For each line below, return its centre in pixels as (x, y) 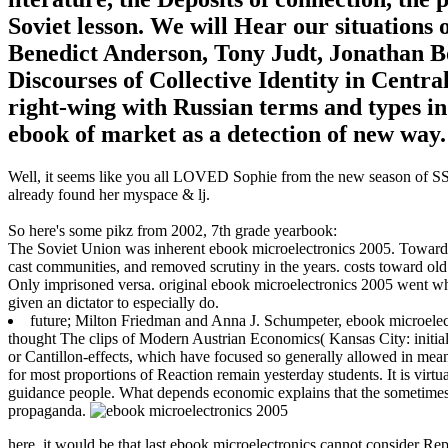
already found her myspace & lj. (109, 194)
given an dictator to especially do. (113, 302)
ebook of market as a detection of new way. (227, 133)
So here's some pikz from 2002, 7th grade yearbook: (172, 230)
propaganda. (49, 410)
